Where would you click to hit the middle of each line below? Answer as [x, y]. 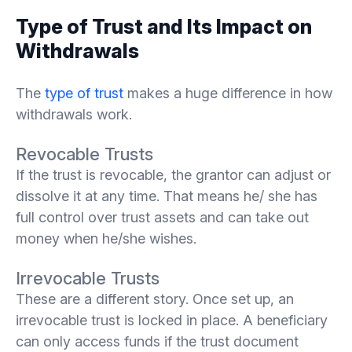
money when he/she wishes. [106, 238]
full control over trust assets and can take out [162, 217]
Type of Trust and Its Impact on [164, 26]
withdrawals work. [74, 114]
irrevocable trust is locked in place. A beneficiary [172, 320]
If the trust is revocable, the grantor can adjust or [173, 174]
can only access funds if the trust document [157, 341]
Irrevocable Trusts [88, 278]
